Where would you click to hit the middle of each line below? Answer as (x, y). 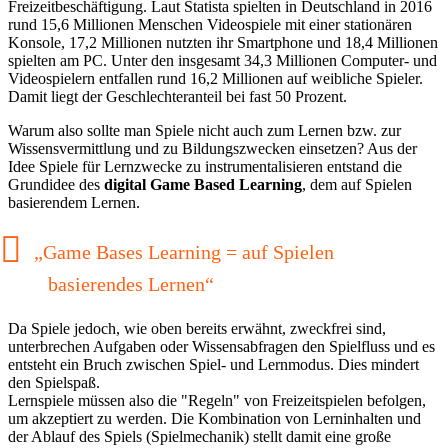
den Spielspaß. (54, 382)
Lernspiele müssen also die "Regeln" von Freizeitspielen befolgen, (217, 400)
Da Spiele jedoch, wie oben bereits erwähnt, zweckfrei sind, (197, 328)
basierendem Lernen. (74, 202)
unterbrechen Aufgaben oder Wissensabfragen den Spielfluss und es (221, 346)
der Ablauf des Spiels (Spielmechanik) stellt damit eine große (199, 436)
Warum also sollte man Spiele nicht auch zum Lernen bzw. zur (204, 130)
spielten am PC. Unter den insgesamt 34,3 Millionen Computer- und (222, 60)
